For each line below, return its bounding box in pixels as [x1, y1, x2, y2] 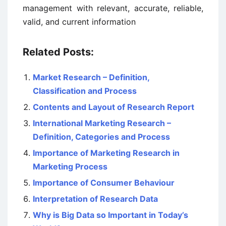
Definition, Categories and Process [33, 132, 170, 142]
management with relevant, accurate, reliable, [23, 3, 203, 13]
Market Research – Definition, [33, 72, 149, 82]
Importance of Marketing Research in [33, 148, 180, 158]
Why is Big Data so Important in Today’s [33, 210, 188, 220]
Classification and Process [33, 86, 137, 96]
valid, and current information [23, 17, 136, 27]
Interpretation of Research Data [33, 194, 158, 204]
